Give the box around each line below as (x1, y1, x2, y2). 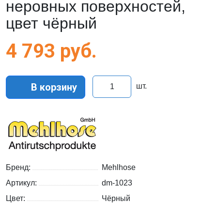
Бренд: (6, 163, 32, 172)
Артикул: (6, 179, 39, 187)
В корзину (29, 81, 77, 93)
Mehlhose (102, 163, 136, 172)
